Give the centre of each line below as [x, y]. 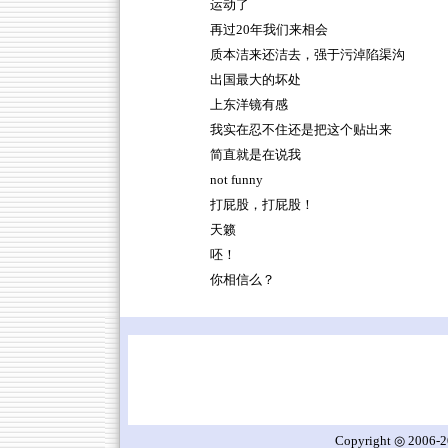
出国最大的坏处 [255, 80]
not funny [236, 180]
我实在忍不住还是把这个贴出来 [300, 130]
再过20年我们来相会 [268, 30]
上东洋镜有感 [248, 105]
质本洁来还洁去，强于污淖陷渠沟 [307, 55]
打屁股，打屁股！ [261, 205]
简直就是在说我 [255, 155]
